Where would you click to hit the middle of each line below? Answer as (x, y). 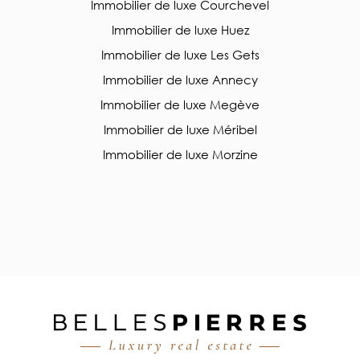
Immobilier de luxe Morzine (180, 155)
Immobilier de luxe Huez (180, 30)
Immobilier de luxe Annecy (180, 80)
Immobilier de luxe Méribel (180, 130)
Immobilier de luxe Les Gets (180, 55)
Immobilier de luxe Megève (180, 105)
